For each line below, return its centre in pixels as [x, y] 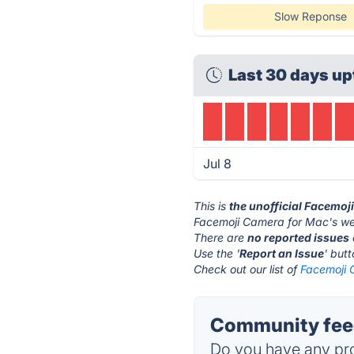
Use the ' [217, 253]
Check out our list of [247, 269]
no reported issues [299, 237]
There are [221, 237]
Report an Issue [282, 253]
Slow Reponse [310, 16]
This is [212, 206]
